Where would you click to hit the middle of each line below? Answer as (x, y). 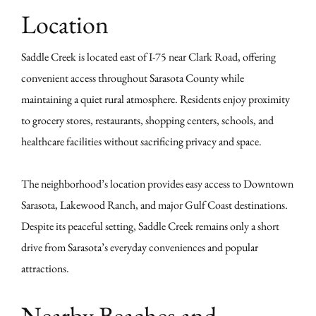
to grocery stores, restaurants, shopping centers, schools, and (147, 121)
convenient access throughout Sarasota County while (133, 78)
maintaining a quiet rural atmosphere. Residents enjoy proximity (156, 99)
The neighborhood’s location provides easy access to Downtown (157, 184)
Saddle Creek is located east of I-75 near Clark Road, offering (148, 57)
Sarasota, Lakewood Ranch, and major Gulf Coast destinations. (154, 205)
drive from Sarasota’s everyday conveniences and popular (140, 248)
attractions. (45, 269)
